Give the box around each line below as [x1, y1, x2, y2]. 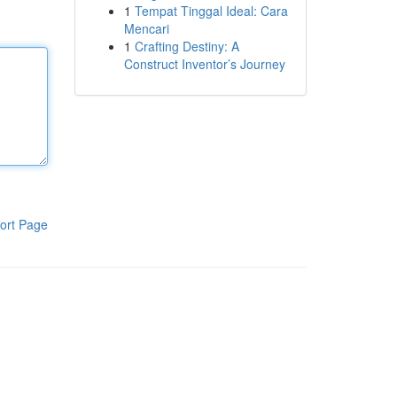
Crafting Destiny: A [134, 37, 239, 55]
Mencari [123, 19, 169, 37]
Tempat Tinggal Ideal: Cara [134, 2, 288, 19]
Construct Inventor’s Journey [123, 55, 285, 73]
